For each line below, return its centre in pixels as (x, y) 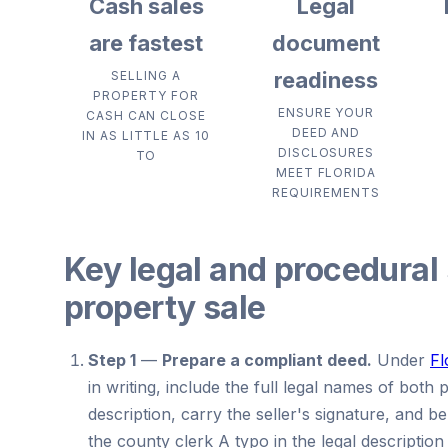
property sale (165, 307)
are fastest (146, 42)
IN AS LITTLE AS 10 (146, 135)
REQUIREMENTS (326, 192)
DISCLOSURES (326, 152)
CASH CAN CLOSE (146, 115)
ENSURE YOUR (326, 112)
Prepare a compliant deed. (267, 359)
